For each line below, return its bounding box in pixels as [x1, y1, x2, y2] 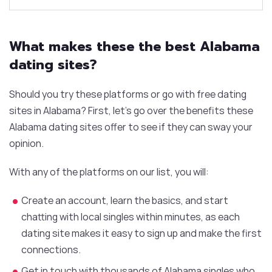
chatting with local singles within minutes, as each [21, 210, 240, 224]
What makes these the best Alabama [9, 36, 260, 57]
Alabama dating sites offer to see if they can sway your [9, 120, 253, 134]
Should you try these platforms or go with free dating [9, 87, 246, 101]
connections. [21, 243, 81, 257]
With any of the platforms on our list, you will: [9, 165, 209, 179]
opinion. [9, 137, 44, 151]
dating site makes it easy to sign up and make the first [21, 226, 262, 240]
